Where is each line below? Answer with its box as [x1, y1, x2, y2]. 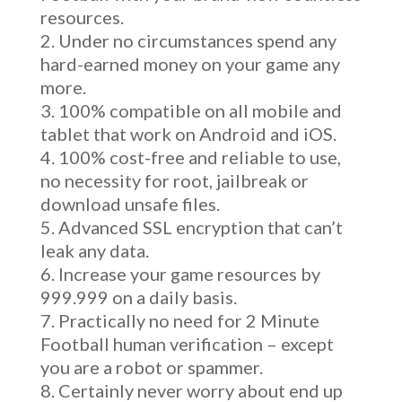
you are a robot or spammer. [39, 356, 263, 378]
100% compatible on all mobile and [57, 100, 342, 121]
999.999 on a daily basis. [39, 286, 237, 308]
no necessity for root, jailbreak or [39, 170, 309, 191]
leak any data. [39, 240, 149, 261]
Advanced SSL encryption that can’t [57, 216, 343, 238]
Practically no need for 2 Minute [57, 310, 319, 331]
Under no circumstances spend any [57, 30, 336, 51]
